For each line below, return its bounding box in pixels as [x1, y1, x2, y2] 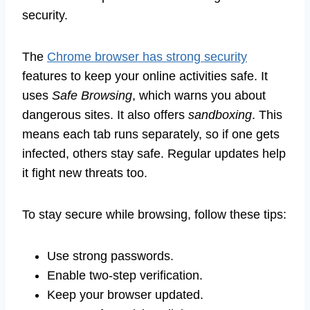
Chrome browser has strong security [47, 49, 247, 64]
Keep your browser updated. [47, 287, 203, 302]
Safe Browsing [52, 88, 132, 102]
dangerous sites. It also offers [22, 107, 188, 122]
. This [252, 107, 282, 122]
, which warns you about [132, 88, 266, 102]
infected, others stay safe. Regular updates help [22, 146, 286, 161]
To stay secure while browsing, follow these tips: [22, 207, 286, 221]
